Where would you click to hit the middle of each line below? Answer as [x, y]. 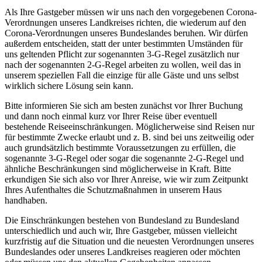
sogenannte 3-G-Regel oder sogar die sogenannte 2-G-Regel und [124, 158]
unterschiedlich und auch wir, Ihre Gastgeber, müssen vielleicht [121, 230]
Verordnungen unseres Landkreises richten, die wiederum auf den [125, 22]
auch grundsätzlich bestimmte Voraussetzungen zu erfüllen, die [120, 147]
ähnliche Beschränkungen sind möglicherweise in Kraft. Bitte [118, 168]
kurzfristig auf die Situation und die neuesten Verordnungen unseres [129, 241]
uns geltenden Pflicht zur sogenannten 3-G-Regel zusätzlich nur [122, 54]
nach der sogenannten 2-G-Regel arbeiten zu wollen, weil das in [123, 64]
